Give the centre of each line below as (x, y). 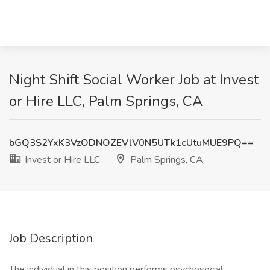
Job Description (51, 238)
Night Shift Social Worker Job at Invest (134, 80)
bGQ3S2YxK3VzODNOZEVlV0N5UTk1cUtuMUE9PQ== (131, 143)
